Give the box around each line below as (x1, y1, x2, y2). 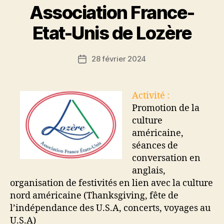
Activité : (132, 89, 169, 101)
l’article (81, 76, 107, 86)
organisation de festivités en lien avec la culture (10, 177, 213, 189)
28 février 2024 (91, 53, 146, 63)
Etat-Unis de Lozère (32, 21, 192, 44)
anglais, (132, 164, 165, 176)
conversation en (132, 152, 200, 164)
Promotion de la (132, 102, 199, 114)
